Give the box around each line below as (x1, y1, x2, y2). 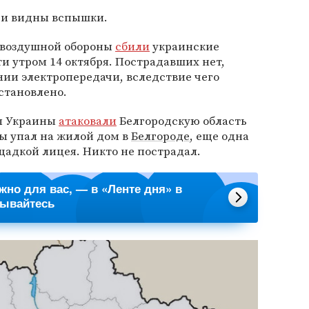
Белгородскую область (117, 112, 247, 129)
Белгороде (131, 128, 190, 144)
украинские (150, 38, 219, 54)
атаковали (59, 112, 117, 129)
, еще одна (190, 128, 249, 144)
